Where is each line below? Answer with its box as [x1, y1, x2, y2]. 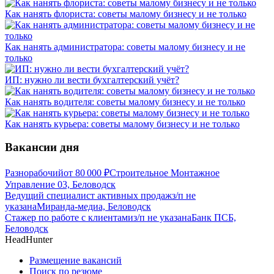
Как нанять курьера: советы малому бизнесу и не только [5, 118, 240, 129]
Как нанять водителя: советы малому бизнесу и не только [5, 96, 245, 107]
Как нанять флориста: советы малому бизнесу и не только [5, 8, 246, 19]
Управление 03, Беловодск [5, 179, 116, 190]
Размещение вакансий [29, 255, 122, 266]
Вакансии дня [5, 141, 79, 154]
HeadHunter [5, 234, 53, 245]
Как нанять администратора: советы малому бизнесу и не [5, 41, 245, 52]
